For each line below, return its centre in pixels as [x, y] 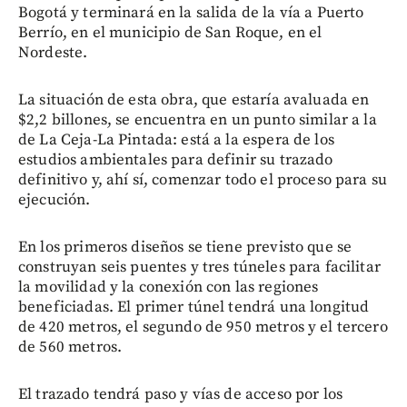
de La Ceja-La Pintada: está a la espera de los [176, 139]
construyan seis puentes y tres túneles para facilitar [199, 267]
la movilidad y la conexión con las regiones [169, 287]
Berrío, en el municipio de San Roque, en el [170, 32]
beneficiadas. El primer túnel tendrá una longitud [194, 307]
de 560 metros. [70, 347]
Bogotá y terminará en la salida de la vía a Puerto [191, 12]
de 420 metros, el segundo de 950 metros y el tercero [203, 327]
